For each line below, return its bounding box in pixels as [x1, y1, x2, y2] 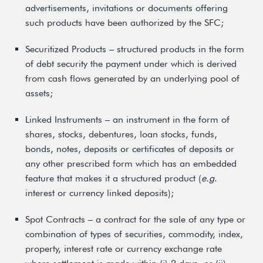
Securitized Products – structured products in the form [25, 43, 244, 55]
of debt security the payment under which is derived [25, 58, 237, 69]
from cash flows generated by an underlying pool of [25, 73, 240, 84]
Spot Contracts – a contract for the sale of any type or [25, 214, 245, 225]
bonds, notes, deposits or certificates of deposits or [25, 143, 234, 154]
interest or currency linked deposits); [25, 187, 174, 198]
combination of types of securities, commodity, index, [25, 228, 243, 240]
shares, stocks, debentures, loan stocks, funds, [25, 129, 217, 140]
